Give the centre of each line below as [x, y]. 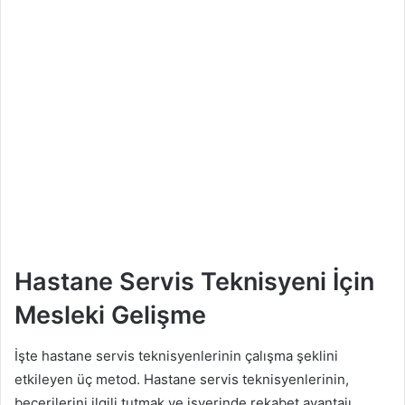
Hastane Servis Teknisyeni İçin [194, 282]
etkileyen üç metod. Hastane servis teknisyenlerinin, [182, 379]
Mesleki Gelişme [110, 316]
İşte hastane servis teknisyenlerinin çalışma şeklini [176, 355]
